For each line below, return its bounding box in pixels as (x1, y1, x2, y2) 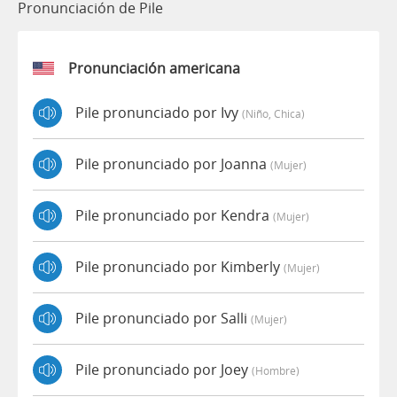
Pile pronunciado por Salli (75, 308, 251, 329)
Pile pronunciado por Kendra (75, 206, 273, 226)
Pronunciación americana (68, 58, 240, 78)
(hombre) (252, 363, 300, 378)
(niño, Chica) (242, 106, 305, 121)
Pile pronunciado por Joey (75, 360, 252, 380)
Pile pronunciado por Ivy (75, 103, 242, 123)
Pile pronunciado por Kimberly (75, 257, 284, 277)
